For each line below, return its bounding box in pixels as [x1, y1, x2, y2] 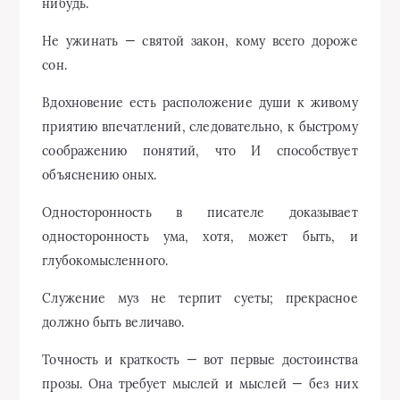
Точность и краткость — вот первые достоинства [42, 352, 358, 368]
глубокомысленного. [42, 253, 168, 269]
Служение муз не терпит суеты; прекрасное [42, 290, 358, 306]
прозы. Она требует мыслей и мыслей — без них [42, 376, 358, 392]
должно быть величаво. [42, 314, 185, 330]
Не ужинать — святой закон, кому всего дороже [42, 33, 358, 49]
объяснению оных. [42, 167, 156, 183]
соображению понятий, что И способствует [42, 143, 358, 159]
